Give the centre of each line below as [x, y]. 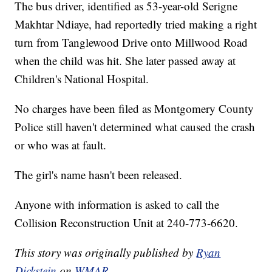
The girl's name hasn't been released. [99, 175]
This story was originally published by [106, 253]
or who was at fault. [61, 145]
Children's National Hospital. [82, 79]
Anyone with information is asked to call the [117, 205]
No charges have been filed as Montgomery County [134, 109]
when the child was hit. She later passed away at [125, 61]
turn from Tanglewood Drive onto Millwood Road [131, 42]
